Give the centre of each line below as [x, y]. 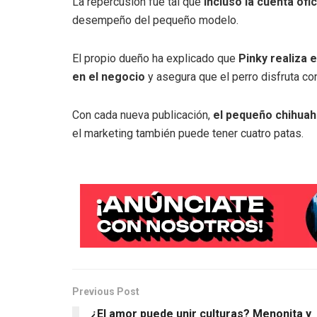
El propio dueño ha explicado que [155, 59]
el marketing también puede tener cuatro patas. [188, 134]
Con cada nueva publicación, [143, 115]
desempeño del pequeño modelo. [155, 21]
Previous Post [106, 292]
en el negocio [110, 77]
